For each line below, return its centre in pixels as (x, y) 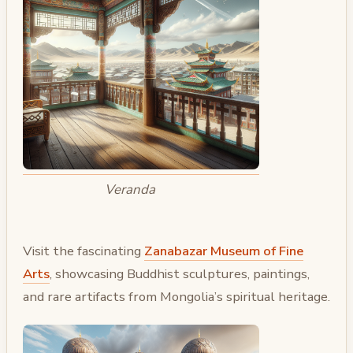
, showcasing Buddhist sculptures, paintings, (180, 274)
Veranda (130, 189)
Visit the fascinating (84, 251)
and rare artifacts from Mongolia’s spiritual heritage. (176, 297)
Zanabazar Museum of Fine (224, 251)
